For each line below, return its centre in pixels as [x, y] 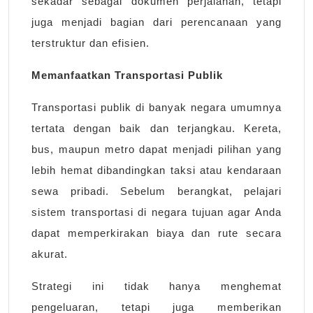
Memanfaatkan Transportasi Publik [127, 75]
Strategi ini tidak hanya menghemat [156, 286]
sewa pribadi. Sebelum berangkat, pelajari [156, 191]
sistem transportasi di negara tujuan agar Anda [156, 212]
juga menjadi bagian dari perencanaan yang [156, 22]
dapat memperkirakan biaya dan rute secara [156, 233]
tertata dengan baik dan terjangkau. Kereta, [156, 129]
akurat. [50, 254]
